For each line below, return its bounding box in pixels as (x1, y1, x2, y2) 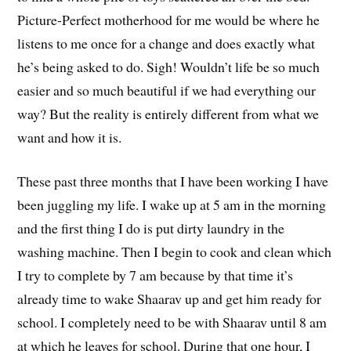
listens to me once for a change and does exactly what (17, 33, 316, 52)
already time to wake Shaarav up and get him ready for (17, 289, 322, 309)
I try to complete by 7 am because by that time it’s (17, 266, 294, 285)
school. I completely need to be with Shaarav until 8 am (17, 313, 327, 332)
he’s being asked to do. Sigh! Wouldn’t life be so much (17, 56, 320, 76)
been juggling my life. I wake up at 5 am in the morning (17, 195, 327, 215)
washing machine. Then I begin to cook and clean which (17, 242, 332, 262)
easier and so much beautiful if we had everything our (17, 80, 317, 100)
